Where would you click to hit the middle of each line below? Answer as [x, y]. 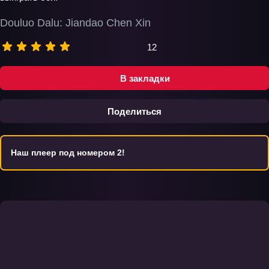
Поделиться [134, 111]
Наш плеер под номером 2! [68, 153]
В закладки [145, 78]
